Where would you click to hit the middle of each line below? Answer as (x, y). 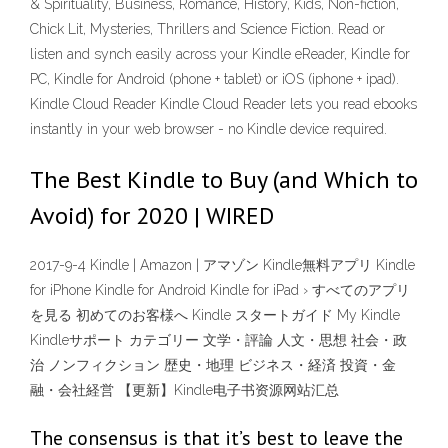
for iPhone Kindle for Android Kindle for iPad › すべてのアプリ (220, 290)
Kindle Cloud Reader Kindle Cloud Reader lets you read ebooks (223, 104)
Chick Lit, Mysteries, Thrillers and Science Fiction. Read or (207, 29)
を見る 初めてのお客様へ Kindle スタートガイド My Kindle (215, 315)
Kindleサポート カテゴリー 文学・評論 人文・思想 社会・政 (218, 340)
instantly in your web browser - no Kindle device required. (208, 129)
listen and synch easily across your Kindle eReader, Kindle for (220, 54)
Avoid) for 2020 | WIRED (152, 215)
